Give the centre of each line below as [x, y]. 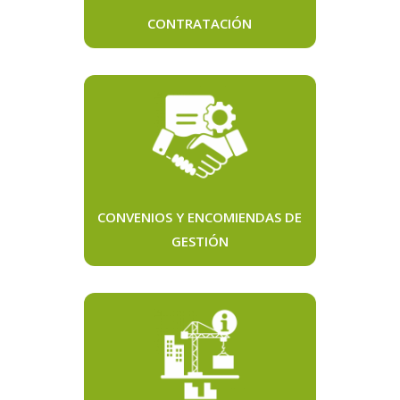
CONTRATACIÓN [200, 23]
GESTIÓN [200, 242]
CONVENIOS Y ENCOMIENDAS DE [200, 217]
